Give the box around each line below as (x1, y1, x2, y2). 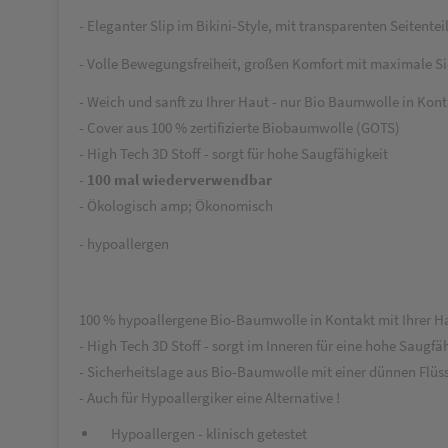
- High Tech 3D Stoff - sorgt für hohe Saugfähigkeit (79, 144, 388, 163)
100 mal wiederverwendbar (87, 170, 272, 189)
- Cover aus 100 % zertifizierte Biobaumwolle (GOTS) (79, 118, 400, 137)
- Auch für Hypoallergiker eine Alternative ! (79, 388, 340, 407)
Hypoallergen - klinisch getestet (99, 424, 310, 443)
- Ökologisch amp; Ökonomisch (79, 196, 273, 215)
